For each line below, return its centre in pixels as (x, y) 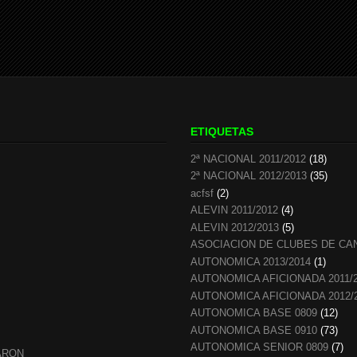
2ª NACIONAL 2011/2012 (248, 159)
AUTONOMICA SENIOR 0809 (259, 347)
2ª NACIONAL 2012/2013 (249, 176)
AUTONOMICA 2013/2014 (251, 261)
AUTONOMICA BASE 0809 (254, 313)
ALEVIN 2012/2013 (235, 227)
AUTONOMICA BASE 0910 (254, 330)
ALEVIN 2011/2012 (234, 210)
